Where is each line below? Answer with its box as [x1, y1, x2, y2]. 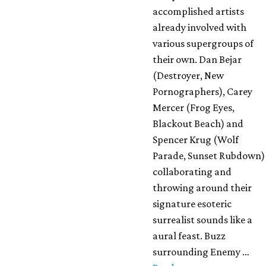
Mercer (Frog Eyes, [153, 102, 235, 114]
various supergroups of [153, 37, 254, 50]
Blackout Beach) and [153, 118, 244, 130]
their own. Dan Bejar [153, 53, 242, 66]
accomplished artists [153, 5, 245, 18]
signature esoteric [153, 198, 232, 210]
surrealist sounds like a [153, 214, 253, 226]
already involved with [153, 21, 247, 34]
